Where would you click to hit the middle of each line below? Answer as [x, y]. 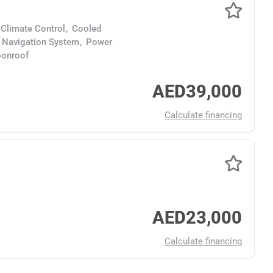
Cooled [87, 29]
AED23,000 [197, 218]
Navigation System [41, 42]
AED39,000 [197, 91]
